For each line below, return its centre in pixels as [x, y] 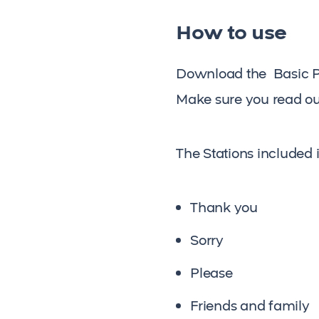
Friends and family [250, 306]
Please [211, 273]
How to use [231, 33]
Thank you [224, 208]
